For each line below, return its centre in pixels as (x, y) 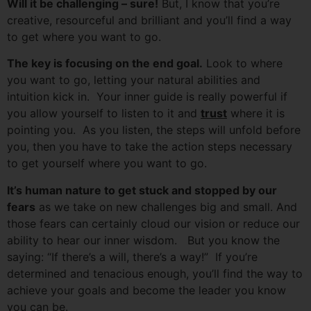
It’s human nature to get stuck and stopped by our (142, 190)
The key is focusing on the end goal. (105, 64)
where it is (256, 114)
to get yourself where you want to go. (107, 163)
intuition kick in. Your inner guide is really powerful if (147, 97)
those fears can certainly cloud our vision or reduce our (153, 223)
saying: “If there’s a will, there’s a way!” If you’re (132, 257)
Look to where (243, 64)
